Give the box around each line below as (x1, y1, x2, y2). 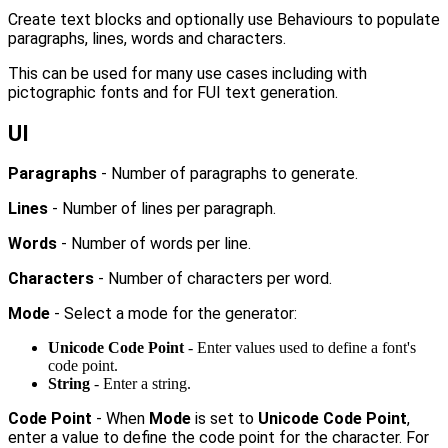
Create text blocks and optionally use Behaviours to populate (8, 10, 440, 30)
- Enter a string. (90, 374, 191, 392)
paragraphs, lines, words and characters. (8, 29, 286, 49)
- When (92, 408, 149, 428)
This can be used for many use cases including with (8, 64, 367, 84)
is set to (191, 408, 258, 428)
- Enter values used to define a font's (184, 338, 416, 356)
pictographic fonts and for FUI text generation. (8, 83, 338, 103)
